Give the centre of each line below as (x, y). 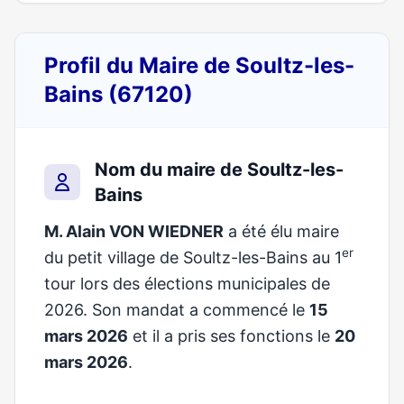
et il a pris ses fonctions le (231, 336)
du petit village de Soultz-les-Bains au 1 (193, 257)
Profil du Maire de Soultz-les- (199, 65)
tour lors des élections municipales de (187, 284)
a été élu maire (281, 231)
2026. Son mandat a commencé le (177, 310)
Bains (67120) (119, 94)
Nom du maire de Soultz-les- (219, 170)
